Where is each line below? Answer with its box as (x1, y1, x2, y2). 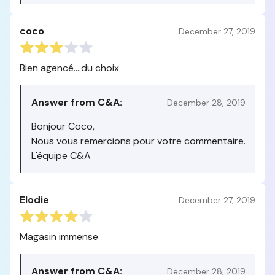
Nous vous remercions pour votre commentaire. (31, 134, 246, 147)
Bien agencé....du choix (20, 61, 119, 74)
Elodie (20, 193, 49, 206)
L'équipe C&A (31, 149, 91, 162)
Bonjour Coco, (31, 120, 95, 133)
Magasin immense (20, 230, 98, 243)
